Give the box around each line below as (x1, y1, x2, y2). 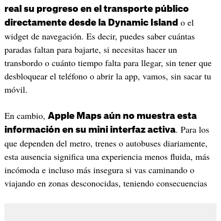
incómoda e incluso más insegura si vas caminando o (4, 164, 194, 176)
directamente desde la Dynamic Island (4, 18, 178, 27)
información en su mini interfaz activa (4, 125, 176, 135)
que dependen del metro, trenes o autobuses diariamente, (4, 137, 208, 149)
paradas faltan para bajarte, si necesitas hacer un (4, 43, 177, 55)
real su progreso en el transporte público (4, 4, 189, 13)
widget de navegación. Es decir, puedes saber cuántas (4, 30, 195, 42)
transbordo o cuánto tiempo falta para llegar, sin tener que (4, 56, 212, 69)
